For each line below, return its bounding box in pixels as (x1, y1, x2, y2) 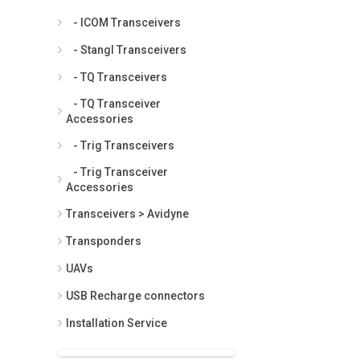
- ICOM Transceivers (66, 15, 181, 29)
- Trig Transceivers (66, 138, 174, 152)
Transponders (66, 234, 141, 247)
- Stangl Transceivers (66, 43, 186, 56)
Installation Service (66, 316, 167, 329)
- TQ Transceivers (66, 70, 167, 84)
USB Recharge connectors (66, 288, 205, 302)
